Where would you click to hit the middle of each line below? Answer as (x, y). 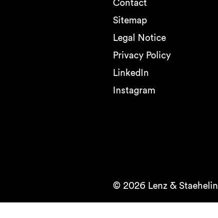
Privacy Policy (142, 55)
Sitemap (130, 20)
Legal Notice (139, 38)
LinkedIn (131, 73)
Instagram (134, 90)
